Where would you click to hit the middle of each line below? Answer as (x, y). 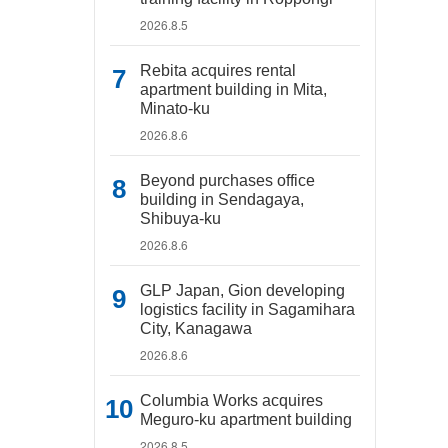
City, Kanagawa (196, 328)
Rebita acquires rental (218, 70)
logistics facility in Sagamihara (247, 309)
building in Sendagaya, (222, 199)
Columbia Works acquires (231, 400)
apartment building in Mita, (233, 89)
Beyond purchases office (227, 180)
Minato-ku (175, 108)
